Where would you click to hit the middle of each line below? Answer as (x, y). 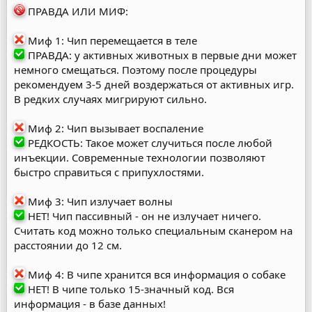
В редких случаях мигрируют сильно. (110, 99)
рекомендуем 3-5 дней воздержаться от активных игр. (154, 84)
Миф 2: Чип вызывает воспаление (114, 128)
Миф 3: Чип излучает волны (99, 201)
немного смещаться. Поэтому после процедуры (135, 70)
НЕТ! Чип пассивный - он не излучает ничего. (143, 216)
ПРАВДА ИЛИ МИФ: (77, 11)
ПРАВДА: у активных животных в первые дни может (161, 55)
